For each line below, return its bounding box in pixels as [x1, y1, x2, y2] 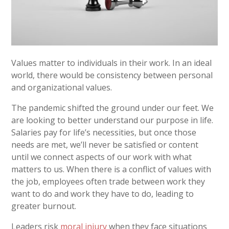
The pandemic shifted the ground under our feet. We [11, 102, 214, 113]
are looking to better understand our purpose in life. [11, 114, 214, 126]
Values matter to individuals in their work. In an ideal [11, 57, 212, 68]
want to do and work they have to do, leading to [11, 188, 194, 199]
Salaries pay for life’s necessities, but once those [11, 126, 197, 138]
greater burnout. [11, 200, 77, 212]
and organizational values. [11, 81, 112, 93]
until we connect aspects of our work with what [11, 151, 192, 163]
